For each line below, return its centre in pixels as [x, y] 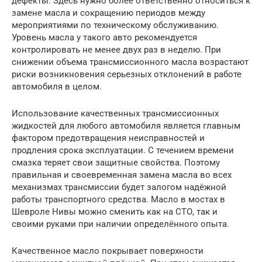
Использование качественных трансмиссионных [115, 114]
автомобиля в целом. [57, 87]
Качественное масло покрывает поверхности [108, 251]
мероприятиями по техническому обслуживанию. [115, 25]
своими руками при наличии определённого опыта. [120, 224]
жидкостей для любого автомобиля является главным [126, 126]
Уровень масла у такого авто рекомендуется [104, 38]
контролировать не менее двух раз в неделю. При [116, 50]
